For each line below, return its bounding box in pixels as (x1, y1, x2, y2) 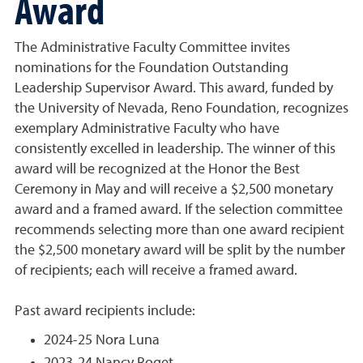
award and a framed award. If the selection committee (15, 203, 343, 217)
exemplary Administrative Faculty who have (15, 122, 280, 136)
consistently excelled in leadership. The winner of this (15, 142, 335, 156)
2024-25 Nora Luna (44, 333, 160, 348)
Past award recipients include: (15, 304, 195, 318)
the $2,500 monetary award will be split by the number (15, 243, 345, 258)
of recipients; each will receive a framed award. (15, 263, 297, 278)
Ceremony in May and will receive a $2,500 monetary (15, 182, 333, 197)
